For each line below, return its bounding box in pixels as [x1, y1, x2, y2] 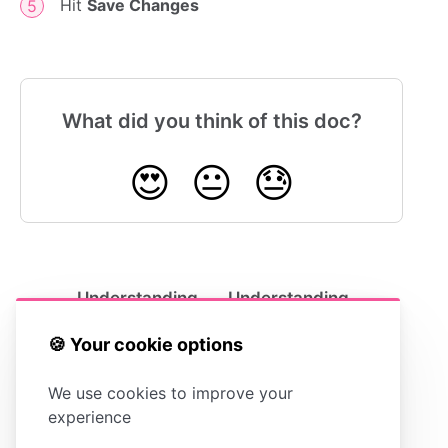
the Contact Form [227, 308, 368, 329]
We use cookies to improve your [48, 382, 293, 403]
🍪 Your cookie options [48, 333, 243, 355]
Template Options [54, 308, 198, 329]
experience [48, 406, 131, 427]
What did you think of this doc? [61, 109, 362, 134]
